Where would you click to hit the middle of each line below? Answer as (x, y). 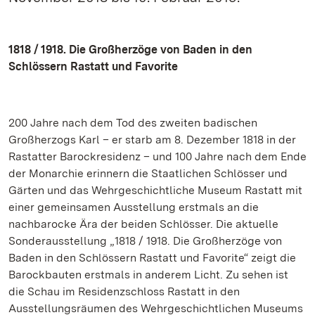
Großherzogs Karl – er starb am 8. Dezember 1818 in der (152, 140)
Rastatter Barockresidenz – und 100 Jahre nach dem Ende (157, 156)
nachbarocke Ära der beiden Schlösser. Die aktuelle (143, 224)
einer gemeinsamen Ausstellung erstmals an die (134, 207)
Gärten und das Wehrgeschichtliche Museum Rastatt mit (155, 190)
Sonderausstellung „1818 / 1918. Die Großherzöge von (145, 241)
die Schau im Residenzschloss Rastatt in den (124, 291)
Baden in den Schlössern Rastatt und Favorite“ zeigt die (152, 258)
